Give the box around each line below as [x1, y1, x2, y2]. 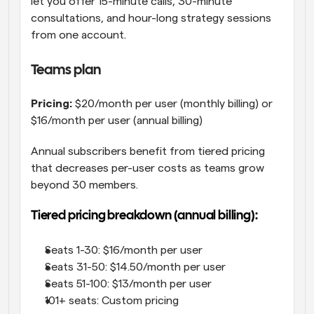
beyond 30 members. [31, 179, 138, 191]
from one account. [31, 29, 126, 41]
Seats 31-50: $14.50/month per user [45, 261, 226, 273]
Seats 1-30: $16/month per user [45, 245, 203, 257]
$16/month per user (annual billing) [31, 115, 203, 127]
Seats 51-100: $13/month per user [45, 278, 212, 290]
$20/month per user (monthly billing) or [72, 98, 273, 110]
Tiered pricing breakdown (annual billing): [31, 210, 258, 223]
